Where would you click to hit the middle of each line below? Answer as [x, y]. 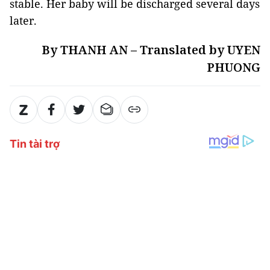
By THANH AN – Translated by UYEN [151, 50]
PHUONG [234, 67]
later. [23, 20]
